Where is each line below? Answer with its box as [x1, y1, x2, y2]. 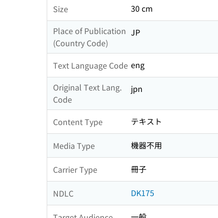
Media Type [53, 139, 95, 151]
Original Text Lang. [53, 81, 122, 93]
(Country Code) [53, 37, 108, 49]
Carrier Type [53, 163, 97, 175]
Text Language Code [53, 59, 128, 71]
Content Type [53, 115, 103, 127]
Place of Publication [53, 25, 126, 37]
